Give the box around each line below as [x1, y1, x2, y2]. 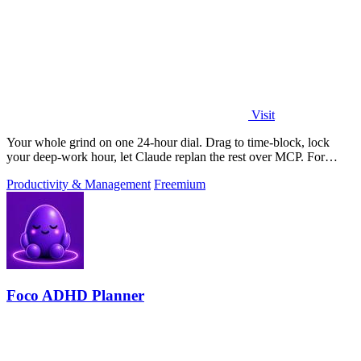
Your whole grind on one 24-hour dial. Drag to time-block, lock [6, 135, 330, 149]
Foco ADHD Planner [6, 287, 144, 305]
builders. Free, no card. [6, 164, 123, 178]
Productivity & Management [6, 176, 151, 191]
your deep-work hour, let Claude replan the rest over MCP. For [6, 149, 325, 164]
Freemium [154, 176, 205, 191]
